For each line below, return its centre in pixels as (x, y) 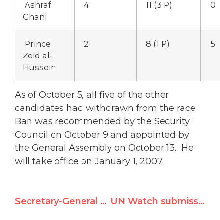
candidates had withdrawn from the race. (108, 108)
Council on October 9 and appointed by (102, 135)
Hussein (39, 68)
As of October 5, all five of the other (92, 95)
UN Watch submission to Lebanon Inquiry (201, 201)
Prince (37, 44)
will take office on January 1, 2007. (89, 161)
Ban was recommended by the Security (102, 122)
